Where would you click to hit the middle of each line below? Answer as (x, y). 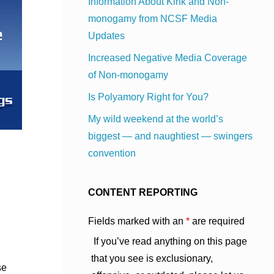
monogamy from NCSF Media (153, 19)
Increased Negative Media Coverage (168, 58)
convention (112, 154)
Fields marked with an (137, 221)
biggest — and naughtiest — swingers (170, 136)
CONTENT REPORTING (143, 193)
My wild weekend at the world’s (156, 119)
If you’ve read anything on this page (169, 242)
